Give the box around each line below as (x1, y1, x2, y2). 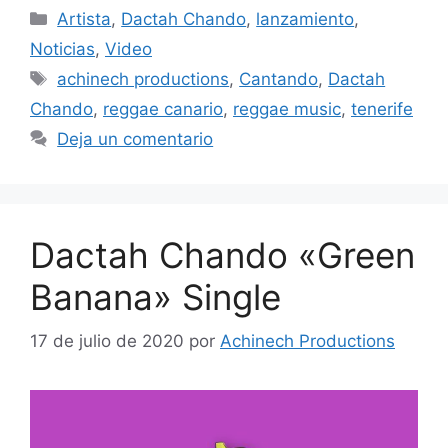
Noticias (30, 38, 95, 59)
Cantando (239, 68, 319, 89)
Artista (57, 8, 112, 29)
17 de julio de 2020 (30, 331, 184, 352)
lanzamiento (256, 8, 355, 29)
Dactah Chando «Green (30, 233, 415, 276)
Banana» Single (30, 275, 281, 318)
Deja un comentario (57, 128, 214, 149)
